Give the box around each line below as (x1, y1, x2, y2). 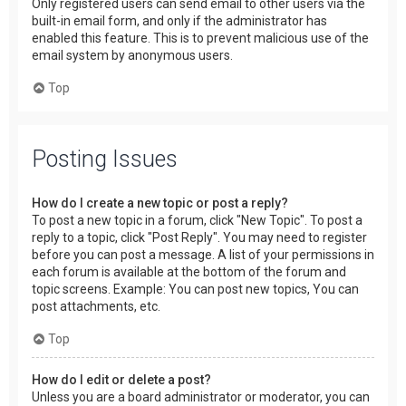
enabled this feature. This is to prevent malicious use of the (32, 31, 369, 46)
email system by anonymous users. (32, 48, 233, 63)
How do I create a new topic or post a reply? (32, 195, 288, 210)
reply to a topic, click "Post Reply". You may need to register (32, 229, 367, 245)
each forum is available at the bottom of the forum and (32, 264, 346, 279)
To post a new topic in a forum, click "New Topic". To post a (32, 212, 362, 227)
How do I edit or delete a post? (32, 372, 211, 387)
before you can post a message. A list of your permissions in (32, 246, 374, 262)
